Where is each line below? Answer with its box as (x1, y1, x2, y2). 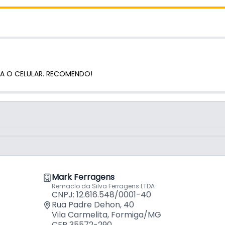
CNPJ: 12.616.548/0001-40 (52, 188, 151, 200)
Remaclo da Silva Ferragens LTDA (52, 181, 155, 190)
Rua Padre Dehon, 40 (52, 198, 134, 210)
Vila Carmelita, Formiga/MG (52, 208, 161, 220)
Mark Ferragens (52, 171, 115, 183)
